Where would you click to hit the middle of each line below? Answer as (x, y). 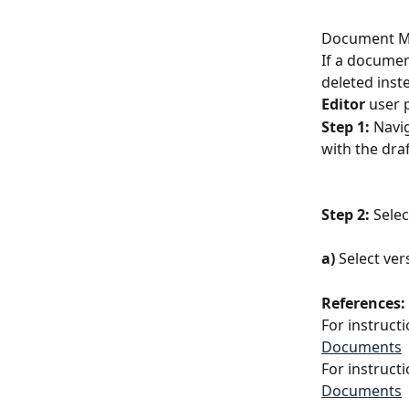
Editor (343, 105)
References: (363, 303)
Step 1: (346, 126)
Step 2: (346, 214)
